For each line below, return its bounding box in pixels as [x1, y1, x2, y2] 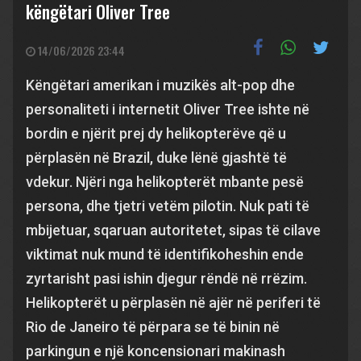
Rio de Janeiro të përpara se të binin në [26, 318, 280, 335]
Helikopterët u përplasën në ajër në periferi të [26, 294, 321, 311]
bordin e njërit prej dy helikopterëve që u [26, 125, 286, 142]
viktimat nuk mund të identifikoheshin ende [26, 246, 304, 263]
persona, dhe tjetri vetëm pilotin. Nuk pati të [26, 197, 309, 214]
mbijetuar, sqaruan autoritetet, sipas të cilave [26, 222, 321, 239]
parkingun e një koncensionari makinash [26, 342, 285, 359]
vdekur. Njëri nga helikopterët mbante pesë [26, 173, 304, 190]
